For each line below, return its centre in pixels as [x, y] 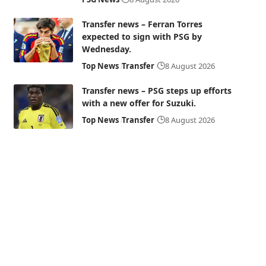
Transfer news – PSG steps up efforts [156, 91]
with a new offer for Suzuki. [139, 103]
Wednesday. [106, 49]
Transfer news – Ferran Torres [142, 24]
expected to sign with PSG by [142, 37]
